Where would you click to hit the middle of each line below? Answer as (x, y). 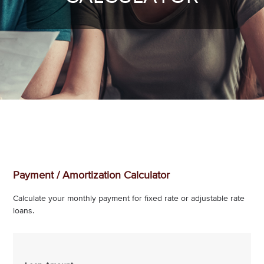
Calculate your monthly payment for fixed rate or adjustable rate (129, 199)
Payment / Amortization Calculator (92, 176)
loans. (24, 211)
